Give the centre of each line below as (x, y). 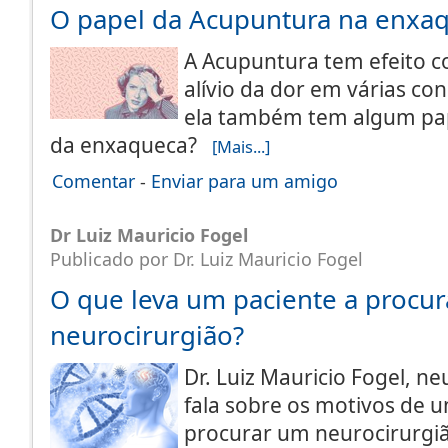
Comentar (93, 181)
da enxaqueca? (131, 145)
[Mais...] (241, 146)
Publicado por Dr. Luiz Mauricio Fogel (206, 259)
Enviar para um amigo (244, 181)
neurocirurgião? (147, 335)
